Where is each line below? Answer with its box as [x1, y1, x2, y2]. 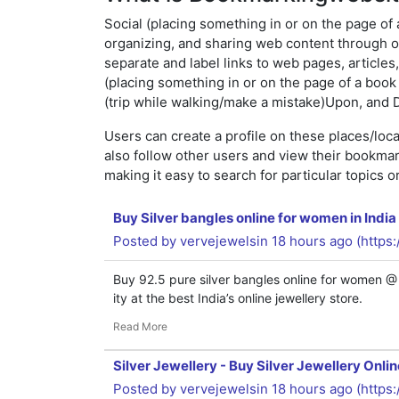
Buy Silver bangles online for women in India [113, 209, 396, 226]
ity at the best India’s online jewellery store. [113, 290, 362, 305]
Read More [113, 320, 167, 333]
